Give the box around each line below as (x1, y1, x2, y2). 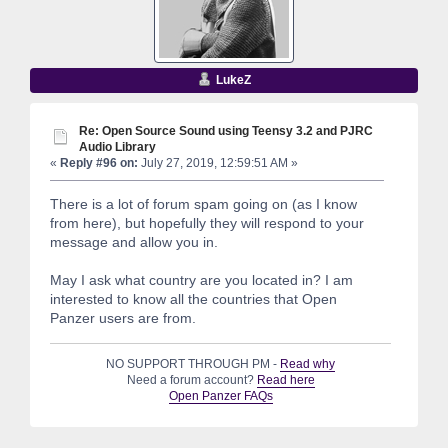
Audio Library (79, 139, 156, 153)
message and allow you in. (50, 234, 218, 251)
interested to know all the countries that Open (50, 291, 337, 308)
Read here (256, 373, 315, 388)
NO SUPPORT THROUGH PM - (106, 357, 281, 372)
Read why (280, 357, 336, 372)
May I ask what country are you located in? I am (50, 272, 353, 289)
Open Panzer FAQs (168, 389, 273, 404)
